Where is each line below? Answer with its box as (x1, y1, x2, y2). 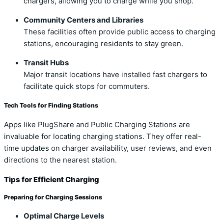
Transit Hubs (24, 58, 69, 67)
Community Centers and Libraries (24, 15, 143, 25)
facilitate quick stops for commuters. (24, 82, 150, 91)
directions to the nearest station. (4, 156, 117, 165)
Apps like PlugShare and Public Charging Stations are (4, 120, 190, 130)
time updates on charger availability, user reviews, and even (4, 144, 212, 153)
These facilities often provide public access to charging (24, 27, 216, 36)
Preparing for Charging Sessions (4, 193, 102, 201)
